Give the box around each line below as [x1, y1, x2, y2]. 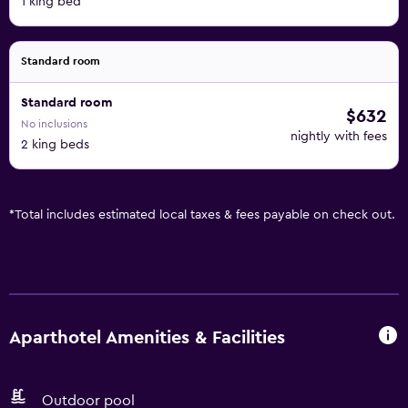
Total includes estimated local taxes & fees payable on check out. [15, 209, 395, 221]
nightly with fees [291, 130, 387, 143]
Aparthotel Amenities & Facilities [9, 328, 285, 347]
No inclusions [21, 118, 87, 129]
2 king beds [21, 138, 89, 151]
